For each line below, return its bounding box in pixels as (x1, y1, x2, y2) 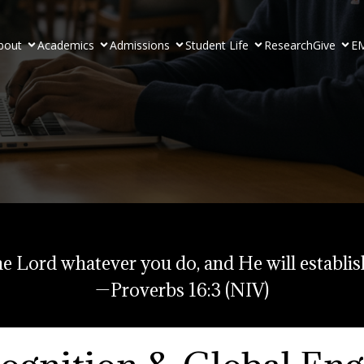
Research (263, 37, 313, 53)
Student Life (184, 37, 249, 53)
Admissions (109, 37, 170, 53)
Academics (37, 37, 94, 53)
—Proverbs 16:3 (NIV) (94, 278, 269, 301)
